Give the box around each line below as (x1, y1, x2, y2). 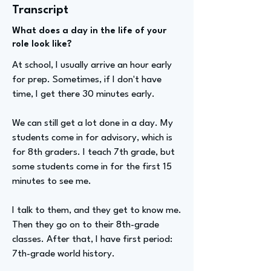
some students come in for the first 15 (12, 162, 172, 172)
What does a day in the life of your (12, 27, 166, 36)
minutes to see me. (12, 177, 91, 186)
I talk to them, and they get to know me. (12, 206, 181, 215)
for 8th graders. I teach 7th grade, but (12, 148, 175, 157)
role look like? (12, 40, 72, 49)
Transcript (12, 4, 68, 16)
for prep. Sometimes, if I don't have (12, 75, 162, 85)
